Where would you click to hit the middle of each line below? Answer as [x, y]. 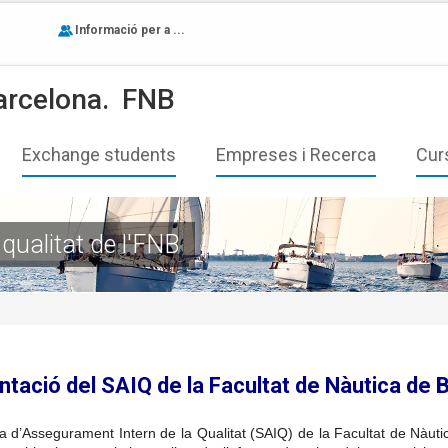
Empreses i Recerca [296, 154]
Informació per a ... [129, 30]
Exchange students [99, 154]
